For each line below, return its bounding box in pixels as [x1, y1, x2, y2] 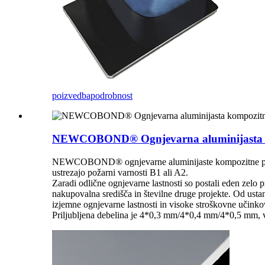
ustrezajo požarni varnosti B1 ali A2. [52, 167, 188, 177]
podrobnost [91, 91, 132, 101]
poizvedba [52, 91, 91, 101]
